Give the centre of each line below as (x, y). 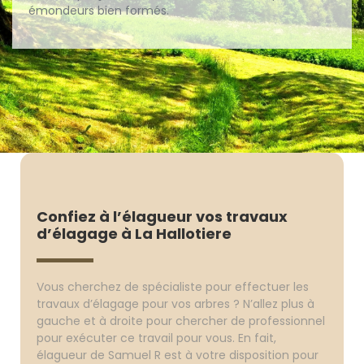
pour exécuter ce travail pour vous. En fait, (157, 338)
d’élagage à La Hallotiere (134, 234)
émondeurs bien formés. (99, 11)
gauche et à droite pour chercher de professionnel (181, 321)
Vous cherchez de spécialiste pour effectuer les (173, 287)
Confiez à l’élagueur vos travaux (162, 217)
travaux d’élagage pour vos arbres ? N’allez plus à (176, 304)
